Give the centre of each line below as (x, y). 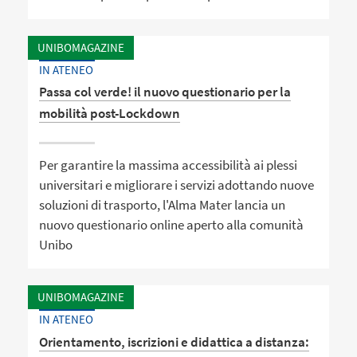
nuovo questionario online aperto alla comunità (172, 224)
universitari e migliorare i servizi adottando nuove (177, 184)
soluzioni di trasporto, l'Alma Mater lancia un (163, 204)
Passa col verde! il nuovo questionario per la (165, 92)
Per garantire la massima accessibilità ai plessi (169, 165)
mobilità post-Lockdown (110, 114)
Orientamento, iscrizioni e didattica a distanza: (175, 341)
